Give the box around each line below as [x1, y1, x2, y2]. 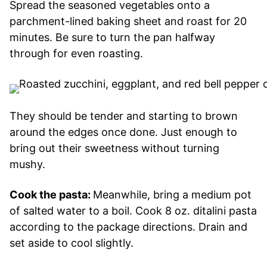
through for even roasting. [10, 46, 143, 60]
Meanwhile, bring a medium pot [93, 188, 252, 201]
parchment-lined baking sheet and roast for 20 [10, 14, 247, 27]
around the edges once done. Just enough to [10, 125, 237, 138]
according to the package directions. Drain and [10, 220, 247, 233]
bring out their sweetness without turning [10, 141, 219, 154]
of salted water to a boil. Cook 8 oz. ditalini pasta [10, 204, 257, 217]
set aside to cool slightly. [10, 236, 133, 249]
